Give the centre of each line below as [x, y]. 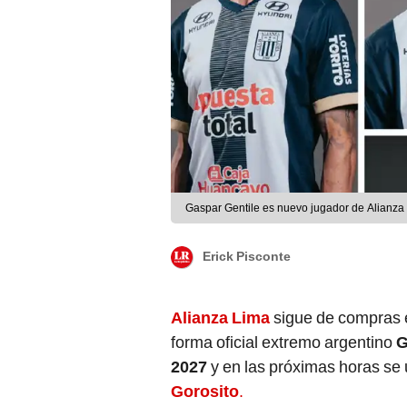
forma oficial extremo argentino [283, 342]
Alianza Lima [220, 318]
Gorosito [205, 392]
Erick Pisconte [247, 257]
